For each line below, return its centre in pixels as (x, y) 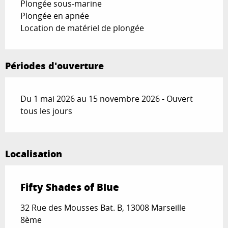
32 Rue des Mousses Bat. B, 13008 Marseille (103, 208)
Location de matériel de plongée (82, 28)
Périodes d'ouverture (54, 66)
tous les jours (46, 111)
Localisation (34, 154)
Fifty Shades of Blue (70, 187)
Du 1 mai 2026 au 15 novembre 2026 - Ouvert (107, 99)
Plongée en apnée (55, 16)
